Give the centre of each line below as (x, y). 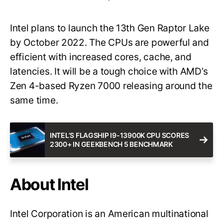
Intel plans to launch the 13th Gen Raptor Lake (110, 28)
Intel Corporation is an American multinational (109, 214)
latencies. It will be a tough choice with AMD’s (109, 71)
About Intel (49, 184)
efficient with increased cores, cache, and (101, 57)
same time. (35, 100)
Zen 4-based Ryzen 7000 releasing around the (111, 86)
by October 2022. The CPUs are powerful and (110, 42)
